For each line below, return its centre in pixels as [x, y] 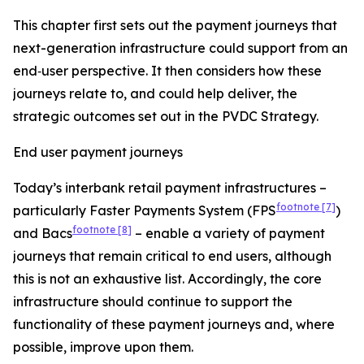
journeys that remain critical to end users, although [172, 256]
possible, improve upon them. [103, 347]
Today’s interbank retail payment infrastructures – [170, 188]
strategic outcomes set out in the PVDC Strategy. [166, 116]
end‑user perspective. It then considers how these [167, 71]
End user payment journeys [98, 152]
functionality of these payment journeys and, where [174, 324]
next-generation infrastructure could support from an [180, 48]
